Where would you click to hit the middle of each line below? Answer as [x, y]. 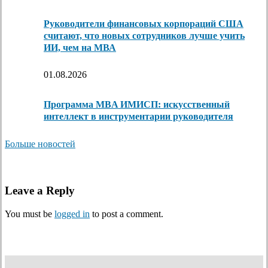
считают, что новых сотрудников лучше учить [144, 35]
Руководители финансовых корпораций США [144, 23]
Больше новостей [40, 144]
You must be [30, 214]
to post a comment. [127, 214]
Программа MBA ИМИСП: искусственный [137, 105]
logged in [72, 214]
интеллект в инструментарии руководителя [138, 117]
